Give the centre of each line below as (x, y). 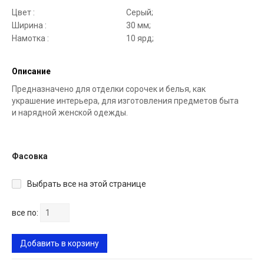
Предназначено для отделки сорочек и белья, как (109, 89)
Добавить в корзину (60, 244)
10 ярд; (140, 39)
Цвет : (23, 13)
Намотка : (30, 39)
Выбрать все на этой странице (87, 184)
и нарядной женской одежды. (70, 113)
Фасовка (30, 156)
